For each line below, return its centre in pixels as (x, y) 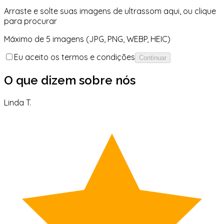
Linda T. (17, 103)
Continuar (153, 58)
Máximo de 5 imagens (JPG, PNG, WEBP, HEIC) (87, 39)
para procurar (30, 21)
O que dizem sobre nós (70, 80)
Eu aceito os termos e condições (74, 57)
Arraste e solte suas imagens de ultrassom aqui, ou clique (110, 11)
